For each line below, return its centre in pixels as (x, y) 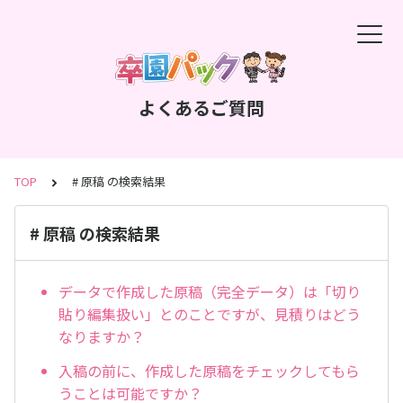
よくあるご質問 (201, 107)
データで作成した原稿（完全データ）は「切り (210, 292)
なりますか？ (102, 337)
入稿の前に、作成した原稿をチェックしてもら (209, 371)
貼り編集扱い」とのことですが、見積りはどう (210, 314)
